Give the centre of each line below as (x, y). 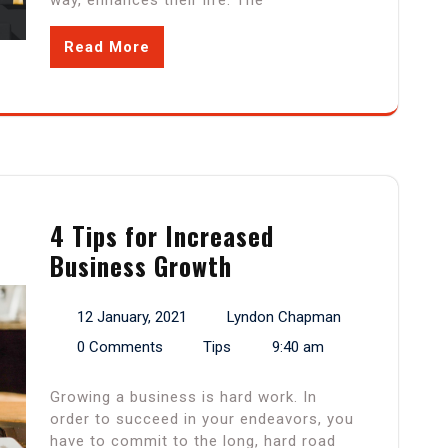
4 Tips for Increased (162, 236)
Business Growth (141, 266)
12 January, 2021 (131, 317)
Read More (107, 47)
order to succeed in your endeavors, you (202, 419)
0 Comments (119, 347)
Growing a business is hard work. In (183, 397)
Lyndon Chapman (284, 317)
